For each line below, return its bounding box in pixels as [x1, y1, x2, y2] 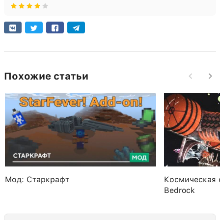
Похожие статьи [4, 70, 88, 82]
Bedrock [164, 186, 195, 195]
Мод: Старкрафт [5, 175, 69, 184]
